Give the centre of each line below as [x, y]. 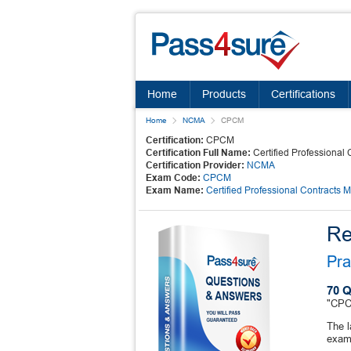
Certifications [303, 94]
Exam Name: [175, 190]
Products [224, 94]
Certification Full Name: [198, 153]
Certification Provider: [195, 165]
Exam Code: [173, 178]
